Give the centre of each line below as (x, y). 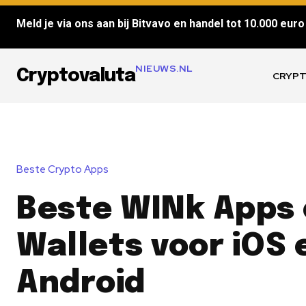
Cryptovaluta (76, 76)
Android (81, 284)
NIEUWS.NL (164, 68)
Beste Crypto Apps (62, 170)
